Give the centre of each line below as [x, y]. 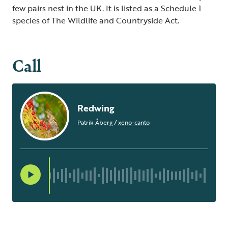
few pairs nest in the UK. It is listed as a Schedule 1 [107, 8]
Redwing [96, 108]
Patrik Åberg [96, 122]
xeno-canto [134, 122]
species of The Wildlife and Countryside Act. [96, 20]
